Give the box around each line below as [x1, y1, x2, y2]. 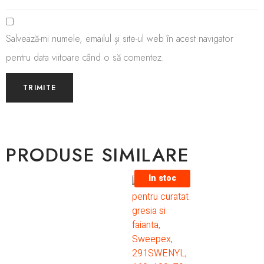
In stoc [148, 171, 176, 184]
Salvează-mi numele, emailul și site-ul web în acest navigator [6, 31, 233, 45]
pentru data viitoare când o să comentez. [6, 50, 164, 64]
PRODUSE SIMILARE [6, 141, 190, 169]
